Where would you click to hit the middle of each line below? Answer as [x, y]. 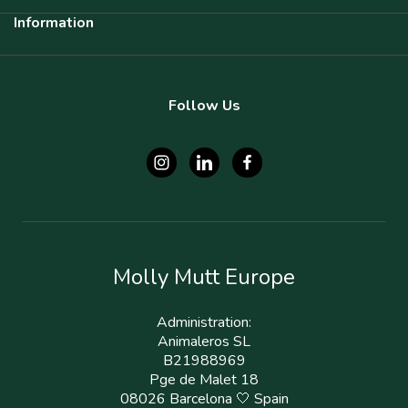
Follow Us [204, 106]
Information [54, 23]
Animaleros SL [204, 342]
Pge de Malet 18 [204, 380]
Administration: [204, 322]
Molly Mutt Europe [204, 277]
